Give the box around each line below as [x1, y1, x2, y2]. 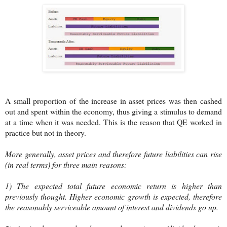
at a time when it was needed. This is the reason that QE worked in [5, 116, 222, 127]
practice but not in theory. [5, 127, 86, 138]
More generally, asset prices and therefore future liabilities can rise [5, 148, 222, 159]
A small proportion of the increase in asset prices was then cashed [5, 95, 222, 106]
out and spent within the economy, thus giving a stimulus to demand [5, 105, 222, 117]
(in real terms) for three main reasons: [5, 159, 127, 170]
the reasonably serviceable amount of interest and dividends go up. [5, 201, 218, 212]
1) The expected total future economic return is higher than [5, 180, 222, 191]
